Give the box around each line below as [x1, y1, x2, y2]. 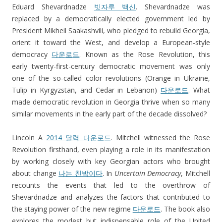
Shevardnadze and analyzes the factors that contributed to [12, 192, 210, 202]
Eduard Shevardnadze [12, 2, 94, 12]
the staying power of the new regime [12, 204, 133, 214]
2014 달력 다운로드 [46, 133, 111, 143]
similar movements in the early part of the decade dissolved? [12, 109, 207, 119]
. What [188, 85, 210, 95]
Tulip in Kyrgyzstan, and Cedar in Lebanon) [12, 85, 161, 95]
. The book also [160, 204, 211, 214]
